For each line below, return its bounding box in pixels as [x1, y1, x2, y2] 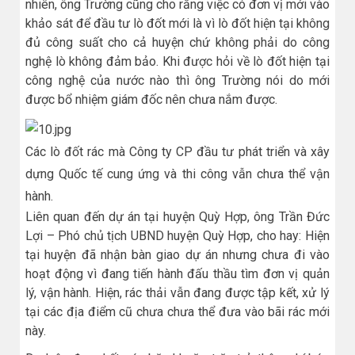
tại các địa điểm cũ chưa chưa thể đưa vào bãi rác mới [25, 303, 330, 319]
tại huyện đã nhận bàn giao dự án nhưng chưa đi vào [25, 246, 330, 262]
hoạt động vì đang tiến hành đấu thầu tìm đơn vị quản [25, 265, 330, 281]
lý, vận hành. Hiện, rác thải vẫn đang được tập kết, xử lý [25, 284, 330, 300]
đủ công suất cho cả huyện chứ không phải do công [25, 35, 330, 51]
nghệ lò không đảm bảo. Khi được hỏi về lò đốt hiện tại [25, 54, 330, 70]
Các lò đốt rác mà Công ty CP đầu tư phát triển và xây [25, 143, 330, 159]
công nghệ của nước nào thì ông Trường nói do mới [25, 73, 330, 89]
